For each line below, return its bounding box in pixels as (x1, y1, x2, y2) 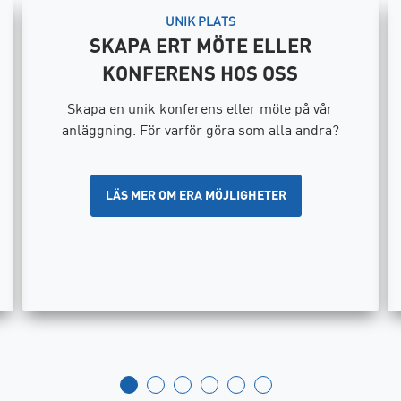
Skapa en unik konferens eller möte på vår (67, 98, 334, 116)
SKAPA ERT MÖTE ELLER (89, 36, 311, 58)
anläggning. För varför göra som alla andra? (61, 120, 339, 138)
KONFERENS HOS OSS (102, 64, 299, 86)
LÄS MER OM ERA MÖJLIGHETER (106, 188, 287, 202)
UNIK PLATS (165, 13, 235, 30)
